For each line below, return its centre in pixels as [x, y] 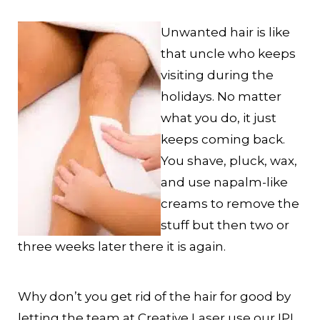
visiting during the [217, 75]
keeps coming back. [223, 140]
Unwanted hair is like [225, 32]
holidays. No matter [221, 97]
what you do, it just [219, 118]
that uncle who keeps [228, 54]
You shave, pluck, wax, [229, 161]
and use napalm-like [224, 182]
